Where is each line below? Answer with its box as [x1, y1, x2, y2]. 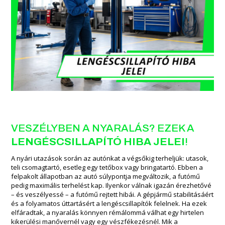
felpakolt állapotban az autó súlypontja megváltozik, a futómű [11, 171, 200, 181]
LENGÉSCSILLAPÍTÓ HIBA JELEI [11, 136, 185, 147]
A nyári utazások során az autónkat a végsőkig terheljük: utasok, [11, 153, 209, 163]
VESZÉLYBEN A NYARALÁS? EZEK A [11, 122, 195, 134]
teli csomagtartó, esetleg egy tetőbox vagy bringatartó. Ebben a [11, 162, 203, 172]
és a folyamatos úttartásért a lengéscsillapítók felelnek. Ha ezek [11, 198, 207, 208]
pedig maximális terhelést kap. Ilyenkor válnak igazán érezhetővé [11, 180, 212, 190]
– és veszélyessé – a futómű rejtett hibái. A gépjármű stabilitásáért [11, 189, 214, 199]
